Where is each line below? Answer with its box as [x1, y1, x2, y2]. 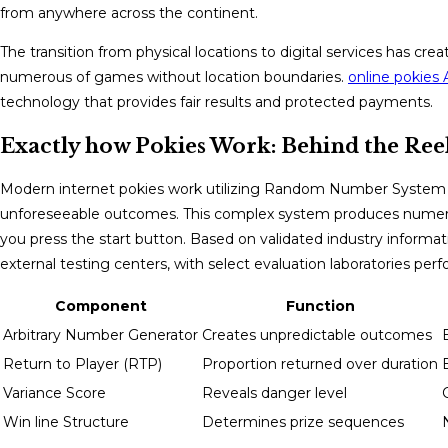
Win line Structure [3, 412, 129, 431]
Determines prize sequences [202, 412, 404, 431]
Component [54, 296, 147, 315]
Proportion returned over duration [202, 354, 438, 373]
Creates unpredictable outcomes [202, 325, 432, 344]
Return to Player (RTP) [3, 354, 162, 373]
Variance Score [3, 383, 106, 402]
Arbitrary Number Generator [3, 325, 198, 344]
